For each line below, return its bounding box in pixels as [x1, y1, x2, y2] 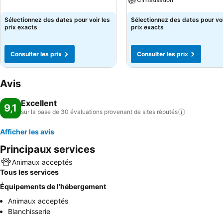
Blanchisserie [8, 207, 50, 216]
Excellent [21, 98, 57, 108]
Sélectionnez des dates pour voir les [4, 16, 110, 23]
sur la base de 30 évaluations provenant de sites [21, 108, 155, 115]
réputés [157, 108, 178, 115]
